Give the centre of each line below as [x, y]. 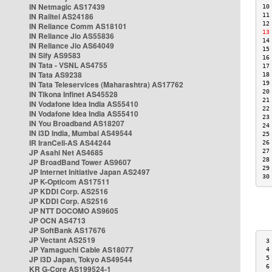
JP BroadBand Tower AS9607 [80, 162]
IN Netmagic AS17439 [67, 7]
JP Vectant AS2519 [62, 240]
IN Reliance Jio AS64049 [72, 46]
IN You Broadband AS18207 [77, 123]
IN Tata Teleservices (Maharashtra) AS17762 [106, 84]
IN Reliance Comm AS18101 [78, 26]
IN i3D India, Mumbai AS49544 [81, 133]
